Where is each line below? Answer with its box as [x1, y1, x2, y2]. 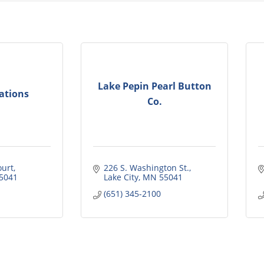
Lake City [103, 171, 138, 183]
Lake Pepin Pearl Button [97, 80, 212, 93]
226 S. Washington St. [103, 161, 189, 173]
